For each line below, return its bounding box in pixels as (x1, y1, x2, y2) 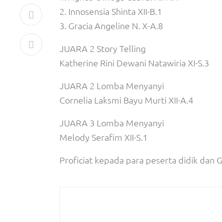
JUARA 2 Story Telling (59, 43, 146, 54)
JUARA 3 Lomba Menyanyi (59, 117, 164, 128)
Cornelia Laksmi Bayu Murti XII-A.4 (59, 94, 193, 106)
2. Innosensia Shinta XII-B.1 (59, 5, 162, 17)
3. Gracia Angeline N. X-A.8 (59, 20, 163, 31)
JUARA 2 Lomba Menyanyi (59, 80, 164, 91)
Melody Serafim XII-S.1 (59, 131, 148, 143)
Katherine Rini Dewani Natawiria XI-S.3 (59, 57, 209, 68)
